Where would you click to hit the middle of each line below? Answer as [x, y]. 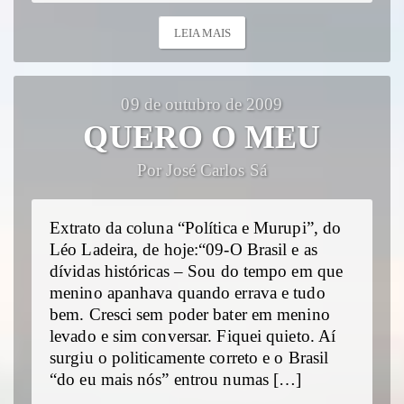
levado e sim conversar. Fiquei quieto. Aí [193, 337]
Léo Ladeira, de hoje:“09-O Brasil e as [184, 250]
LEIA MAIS [202, 33]
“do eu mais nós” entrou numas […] [176, 380]
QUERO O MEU [202, 138]
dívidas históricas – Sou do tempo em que [197, 272]
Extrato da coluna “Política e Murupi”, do [196, 229]
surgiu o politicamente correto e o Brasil [189, 358]
